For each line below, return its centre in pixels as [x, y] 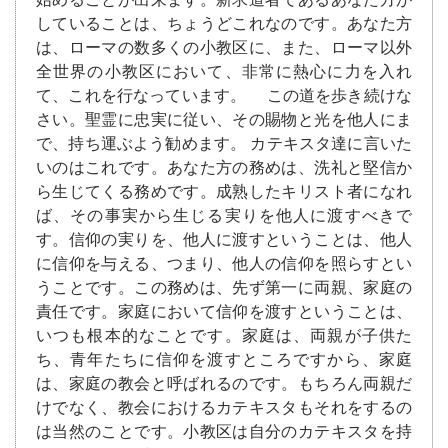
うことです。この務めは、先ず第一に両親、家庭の [224, 288]
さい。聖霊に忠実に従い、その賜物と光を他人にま [224, 120]
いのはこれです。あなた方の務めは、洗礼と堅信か [224, 168]
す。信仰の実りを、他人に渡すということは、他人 [224, 240]
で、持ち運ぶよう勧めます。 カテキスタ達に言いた [224, 144]
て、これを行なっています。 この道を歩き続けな [224, 96]
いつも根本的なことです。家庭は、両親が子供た [224, 336]
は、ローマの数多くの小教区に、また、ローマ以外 [224, 48]
